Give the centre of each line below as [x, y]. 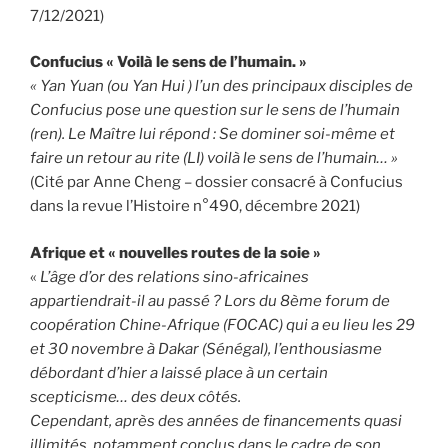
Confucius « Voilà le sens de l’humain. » [168, 62]
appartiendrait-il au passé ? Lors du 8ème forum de [210, 300]
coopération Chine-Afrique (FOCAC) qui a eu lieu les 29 [222, 324]
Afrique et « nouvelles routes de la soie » [175, 252]
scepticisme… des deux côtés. [135, 396]
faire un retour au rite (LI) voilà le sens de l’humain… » [214, 158]
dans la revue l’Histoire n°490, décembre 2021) [195, 206]
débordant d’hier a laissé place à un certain [179, 372]
